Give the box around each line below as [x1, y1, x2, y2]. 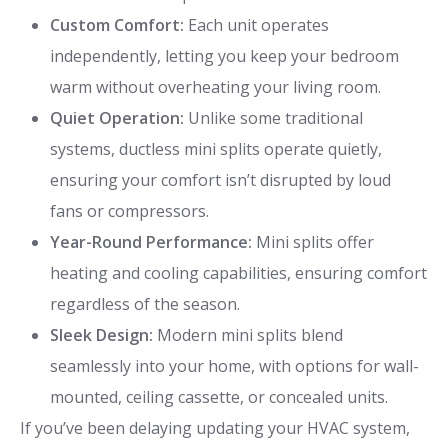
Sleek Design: [50, 323, 153, 346]
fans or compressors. [50, 199, 209, 222]
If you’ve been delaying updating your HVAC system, [20, 416, 410, 439]
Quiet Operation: [50, 106, 184, 129]
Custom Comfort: [50, 13, 184, 36]
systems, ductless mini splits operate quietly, [50, 137, 382, 160]
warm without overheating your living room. [50, 75, 381, 98]
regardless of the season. [50, 292, 240, 315]
